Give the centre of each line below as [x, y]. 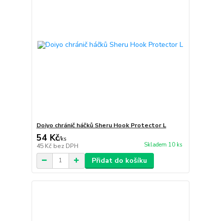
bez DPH [66, 146]
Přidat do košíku [119, 160]
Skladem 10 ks [163, 145]
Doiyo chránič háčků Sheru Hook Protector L [101, 125]
